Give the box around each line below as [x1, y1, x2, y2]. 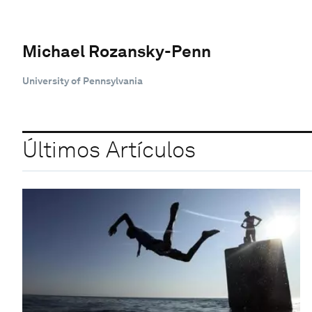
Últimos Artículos [22, 136, 196, 164]
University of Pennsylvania [22, 75, 143, 86]
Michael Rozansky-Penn [22, 40, 211, 61]
